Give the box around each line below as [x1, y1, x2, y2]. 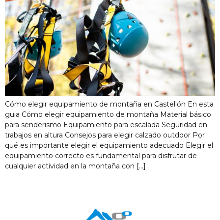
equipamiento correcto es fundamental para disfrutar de [5, 151, 197, 161]
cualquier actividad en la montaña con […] [5, 162, 146, 171]
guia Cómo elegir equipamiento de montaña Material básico [5, 110, 211, 119]
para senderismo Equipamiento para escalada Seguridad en [5, 120, 207, 130]
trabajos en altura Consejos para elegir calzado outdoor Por [5, 131, 205, 140]
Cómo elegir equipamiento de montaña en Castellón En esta [5, 100, 214, 109]
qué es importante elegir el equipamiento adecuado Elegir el [5, 141, 213, 150]
